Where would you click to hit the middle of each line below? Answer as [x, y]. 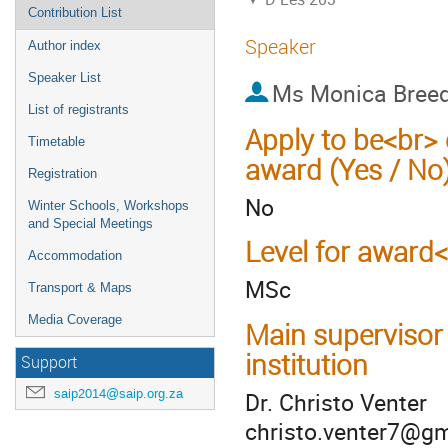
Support [49, 362]
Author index [64, 45]
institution [306, 364]
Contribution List [75, 12]
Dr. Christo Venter [336, 401]
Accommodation [75, 255]
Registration [62, 173]
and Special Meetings [90, 223]
